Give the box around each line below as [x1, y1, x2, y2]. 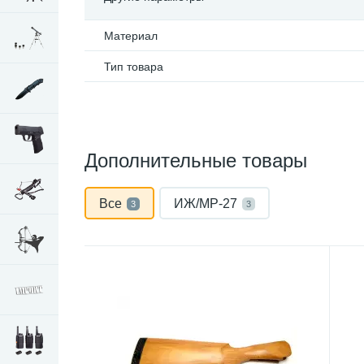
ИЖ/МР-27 [174, 197, 237, 210]
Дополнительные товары [84, 149, 307, 171]
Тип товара [104, 60, 163, 73]
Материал [104, 29, 158, 42]
